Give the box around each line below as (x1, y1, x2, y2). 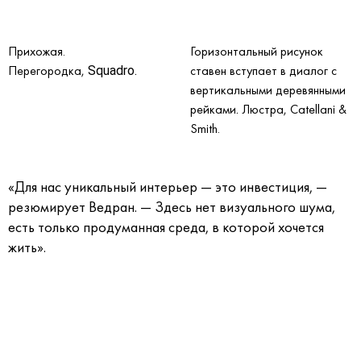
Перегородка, (8, 61, 88, 79)
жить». (8, 237, 46, 257)
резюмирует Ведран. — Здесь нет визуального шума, (8, 197, 335, 217)
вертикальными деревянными (190, 81, 346, 98)
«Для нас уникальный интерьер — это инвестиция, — (8, 176, 327, 197)
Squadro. (88, 62, 137, 78)
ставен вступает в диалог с (190, 61, 337, 79)
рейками (190, 100, 236, 118)
